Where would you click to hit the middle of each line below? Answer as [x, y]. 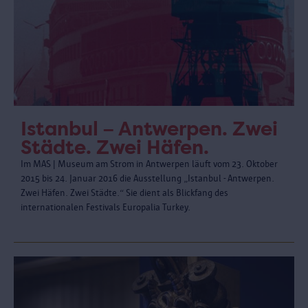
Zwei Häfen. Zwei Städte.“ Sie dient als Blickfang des [124, 192]
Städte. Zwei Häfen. [115, 147]
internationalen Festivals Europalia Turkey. [106, 207]
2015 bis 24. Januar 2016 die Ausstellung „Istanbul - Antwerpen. [147, 178]
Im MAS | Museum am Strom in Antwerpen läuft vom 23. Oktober [149, 164]
